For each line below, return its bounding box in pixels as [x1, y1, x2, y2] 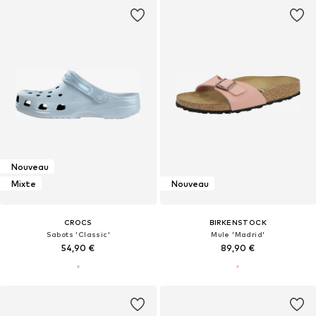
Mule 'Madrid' [211, 230, 265, 239]
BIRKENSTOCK [209, 218, 267, 227]
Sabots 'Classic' [46, 230, 110, 239]
